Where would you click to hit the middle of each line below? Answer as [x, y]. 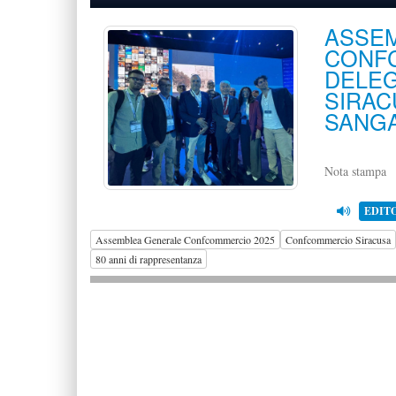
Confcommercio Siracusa [338, 239]
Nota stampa [355, 171]
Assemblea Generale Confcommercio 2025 [185, 239]
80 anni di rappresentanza [148, 259]
